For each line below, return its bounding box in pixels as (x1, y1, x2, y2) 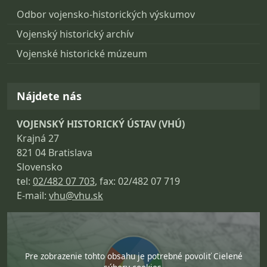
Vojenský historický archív (17, 27, 133, 41)
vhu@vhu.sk (49, 189, 103, 203)
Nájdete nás (17, 89, 82, 104)
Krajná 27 (17, 132, 59, 145)
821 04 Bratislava (17, 146, 92, 160)
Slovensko (17, 160, 63, 174)
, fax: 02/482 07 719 (95, 175, 180, 188)
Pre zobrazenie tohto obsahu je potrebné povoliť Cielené (24, 250, 243, 262)
